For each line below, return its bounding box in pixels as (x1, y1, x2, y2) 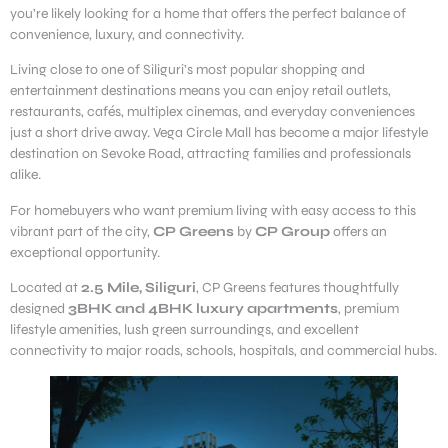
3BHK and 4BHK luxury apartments (68, 300, 338, 318)
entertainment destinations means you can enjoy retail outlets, (10, 82, 391, 100)
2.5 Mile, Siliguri (81, 279, 196, 297)
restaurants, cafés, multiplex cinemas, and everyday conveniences (10, 103, 415, 121)
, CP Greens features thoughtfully (196, 279, 399, 297)
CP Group (255, 222, 330, 240)
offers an (330, 222, 387, 240)
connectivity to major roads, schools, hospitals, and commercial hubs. (10, 342, 437, 360)
